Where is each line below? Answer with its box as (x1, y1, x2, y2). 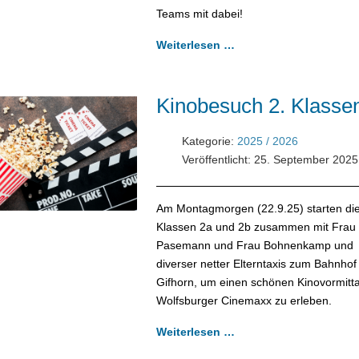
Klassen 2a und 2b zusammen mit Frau (155, 220, 356, 233)
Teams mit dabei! (155, 6, 243, 20)
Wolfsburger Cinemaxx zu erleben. (155, 293, 332, 307)
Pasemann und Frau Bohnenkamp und (155, 238, 353, 252)
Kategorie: (178, 134, 237, 147)
